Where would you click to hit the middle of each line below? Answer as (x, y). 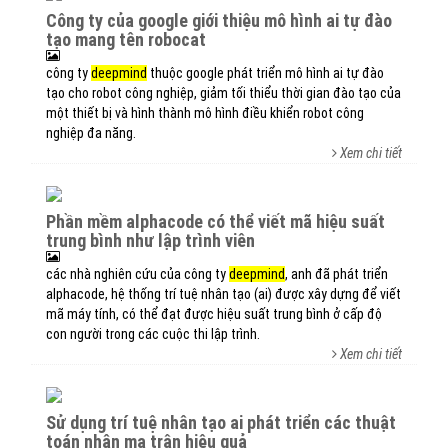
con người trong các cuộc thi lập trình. (153, 334)
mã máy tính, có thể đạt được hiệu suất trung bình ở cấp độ (214, 314)
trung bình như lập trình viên (150, 240)
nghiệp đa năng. (91, 133)
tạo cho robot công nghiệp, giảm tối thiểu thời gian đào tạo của (223, 93)
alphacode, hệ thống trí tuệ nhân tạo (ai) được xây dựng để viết (223, 294)
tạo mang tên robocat (126, 39)
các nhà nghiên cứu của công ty (137, 274)
